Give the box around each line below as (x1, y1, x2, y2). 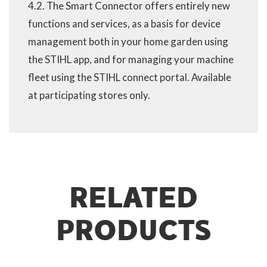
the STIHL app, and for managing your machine (28, 52, 234, 66)
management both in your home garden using (28, 35, 228, 48)
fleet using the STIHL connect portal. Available (28, 70, 231, 83)
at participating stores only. (28, 88, 150, 101)
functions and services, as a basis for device (28, 17, 221, 30)
